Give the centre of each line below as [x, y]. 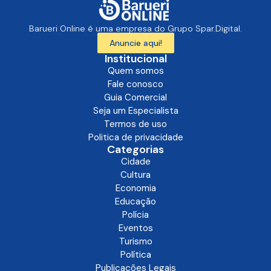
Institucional [135, 58]
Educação [135, 201]
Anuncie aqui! [135, 43]
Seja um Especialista [135, 110]
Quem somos [135, 70]
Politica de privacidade [135, 137]
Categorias [135, 149]
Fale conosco [135, 84]
